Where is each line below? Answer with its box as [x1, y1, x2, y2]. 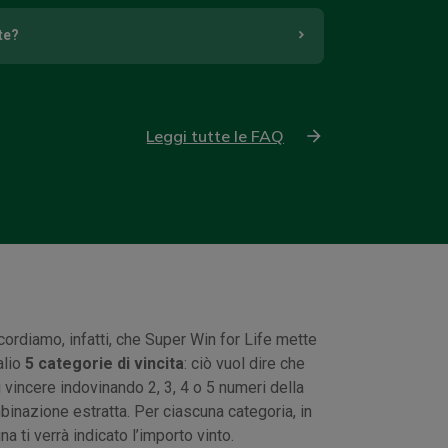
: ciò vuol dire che [183, 353, 305, 373]
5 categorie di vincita [24, 353, 184, 373]
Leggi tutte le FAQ [146, 125, 284, 146]
